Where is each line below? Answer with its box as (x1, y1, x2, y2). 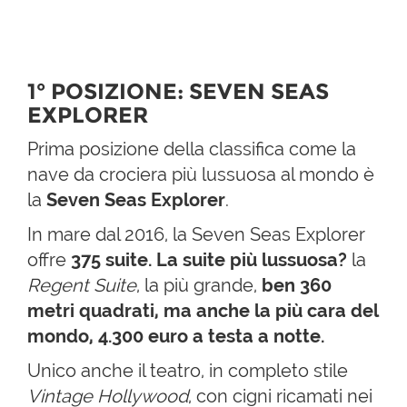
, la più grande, (136, 274, 262, 297)
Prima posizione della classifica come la (27, 138, 356, 161)
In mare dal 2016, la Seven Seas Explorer (27, 223, 365, 246)
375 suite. (66, 249, 152, 272)
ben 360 (262, 274, 332, 297)
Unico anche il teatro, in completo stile (27, 360, 348, 382)
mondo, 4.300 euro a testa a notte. (27, 325, 324, 348)
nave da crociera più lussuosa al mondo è (27, 164, 374, 186)
